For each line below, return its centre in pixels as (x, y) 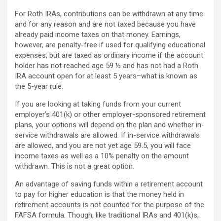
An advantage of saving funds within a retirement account (109, 184)
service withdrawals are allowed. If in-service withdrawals (107, 135)
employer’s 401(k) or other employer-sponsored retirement (110, 114)
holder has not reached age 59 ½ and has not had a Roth (107, 66)
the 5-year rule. (39, 86)
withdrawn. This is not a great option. (74, 166)
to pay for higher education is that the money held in (99, 194)
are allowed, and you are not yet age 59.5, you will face (103, 146)
